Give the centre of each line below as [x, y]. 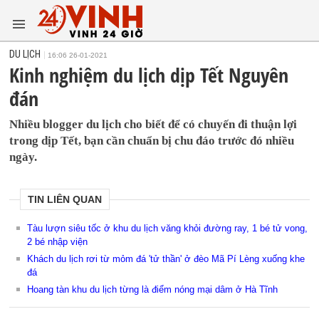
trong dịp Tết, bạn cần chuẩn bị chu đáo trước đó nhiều [152, 141]
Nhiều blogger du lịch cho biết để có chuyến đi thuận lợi [153, 124]
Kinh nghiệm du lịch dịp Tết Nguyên [149, 75]
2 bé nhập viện [58, 242]
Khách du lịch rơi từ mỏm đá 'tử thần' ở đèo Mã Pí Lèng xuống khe [166, 259]
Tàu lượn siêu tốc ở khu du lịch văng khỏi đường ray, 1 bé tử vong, [168, 228]
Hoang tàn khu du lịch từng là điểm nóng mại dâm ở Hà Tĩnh [153, 289]
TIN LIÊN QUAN [65, 199]
